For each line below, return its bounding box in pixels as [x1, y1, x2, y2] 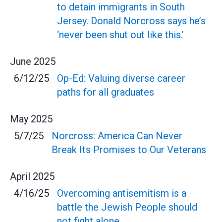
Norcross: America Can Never [52, 130, 182, 142]
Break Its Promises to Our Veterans [52, 144, 206, 156]
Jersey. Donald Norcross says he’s [57, 15, 206, 27]
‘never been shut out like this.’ [57, 29, 184, 41]
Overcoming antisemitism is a [57, 187, 186, 199]
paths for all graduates [57, 86, 154, 98]
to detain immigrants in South [57, 1, 185, 13]
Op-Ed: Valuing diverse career [57, 72, 185, 84]
